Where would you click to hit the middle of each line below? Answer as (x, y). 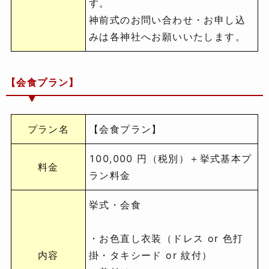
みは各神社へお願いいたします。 (167, 37)
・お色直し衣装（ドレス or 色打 (166, 239)
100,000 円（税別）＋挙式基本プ (171, 159)
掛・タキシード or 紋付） (151, 255)
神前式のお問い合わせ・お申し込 (167, 20)
